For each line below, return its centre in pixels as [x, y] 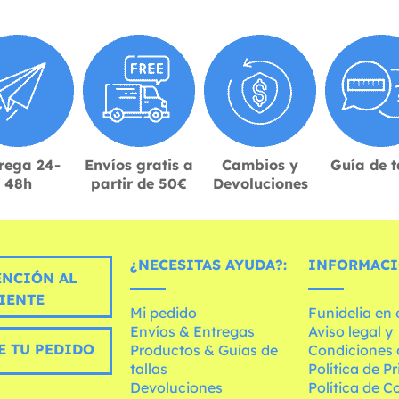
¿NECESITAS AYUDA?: [209, 264]
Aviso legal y [351, 331]
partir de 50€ [139, 183]
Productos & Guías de [204, 350]
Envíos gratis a [139, 164]
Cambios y [260, 164]
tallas [149, 368]
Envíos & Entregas [193, 331]
